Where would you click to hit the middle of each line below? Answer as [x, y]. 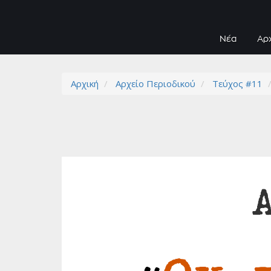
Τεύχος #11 [237, 83]
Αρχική [85, 83]
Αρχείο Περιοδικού [155, 83]
